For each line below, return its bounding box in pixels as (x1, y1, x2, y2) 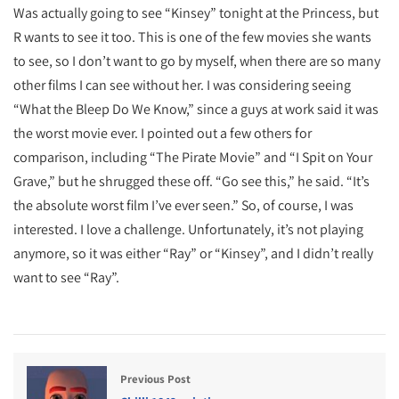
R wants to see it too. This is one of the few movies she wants (13, 28, 371, 46)
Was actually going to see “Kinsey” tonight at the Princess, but (13, 4, 379, 22)
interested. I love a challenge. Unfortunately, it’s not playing (13, 220, 363, 239)
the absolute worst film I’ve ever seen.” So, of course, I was (13, 196, 354, 215)
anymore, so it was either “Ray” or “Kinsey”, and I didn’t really (13, 244, 373, 263)
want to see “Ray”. (13, 268, 119, 287)
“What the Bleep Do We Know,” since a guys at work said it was (13, 100, 379, 118)
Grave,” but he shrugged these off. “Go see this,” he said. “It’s (13, 172, 370, 191)
